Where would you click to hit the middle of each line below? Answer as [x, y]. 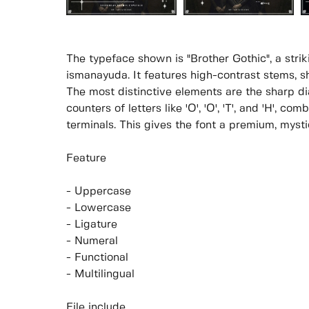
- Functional [97, 258]
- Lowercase [99, 208]
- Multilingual [100, 275]
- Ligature [92, 225]
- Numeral [92, 241]
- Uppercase [99, 192]
